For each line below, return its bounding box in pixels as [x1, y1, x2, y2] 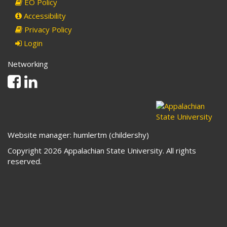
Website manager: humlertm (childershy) [8, 130, 149, 140]
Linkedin [37, 73, 65, 84]
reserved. [8, 156, 42, 167]
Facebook [20, 73, 54, 84]
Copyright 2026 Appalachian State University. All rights [8, 145, 196, 156]
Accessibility [22, 11, 66, 21]
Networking [8, 59, 48, 69]
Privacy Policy [22, 24, 72, 35]
